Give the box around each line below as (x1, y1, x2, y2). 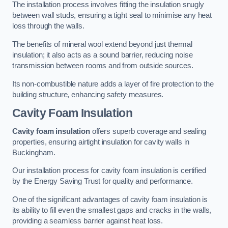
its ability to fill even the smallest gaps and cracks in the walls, (12, 206, 212, 214)
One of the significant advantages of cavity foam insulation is (12, 195, 208, 204)
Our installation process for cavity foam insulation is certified (12, 166, 206, 175)
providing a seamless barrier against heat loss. (12, 216, 163, 225)
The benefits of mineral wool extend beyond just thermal (12, 40, 193, 49)
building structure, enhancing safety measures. (12, 90, 164, 99)
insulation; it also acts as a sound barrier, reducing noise (12, 51, 193, 60)
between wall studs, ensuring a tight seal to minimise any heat (12, 11, 212, 20)
